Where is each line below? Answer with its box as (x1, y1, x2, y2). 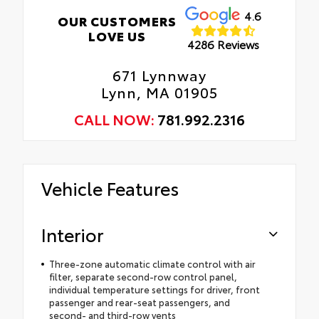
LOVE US (88, 26, 146, 45)
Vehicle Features (41, 174, 179, 200)
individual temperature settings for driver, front (48, 282, 260, 296)
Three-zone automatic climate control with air (48, 256, 256, 270)
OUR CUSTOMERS (57, 11, 177, 30)
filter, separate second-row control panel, (48, 269, 237, 283)
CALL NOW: (74, 108, 157, 129)
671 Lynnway (113, 64, 206, 85)
